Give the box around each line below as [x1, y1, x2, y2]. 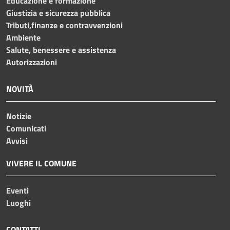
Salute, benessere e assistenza [6, 43, 116, 56]
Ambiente [6, 31, 41, 44]
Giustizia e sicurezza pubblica [6, 6, 110, 19]
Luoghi [6, 196, 31, 209]
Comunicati [6, 122, 46, 135]
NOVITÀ [6, 82, 33, 95]
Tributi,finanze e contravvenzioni [6, 18, 123, 31]
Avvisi [6, 134, 28, 147]
